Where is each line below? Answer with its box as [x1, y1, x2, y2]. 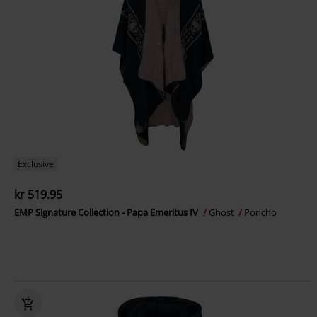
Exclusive [18, 158, 54, 170]
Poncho [244, 206, 277, 219]
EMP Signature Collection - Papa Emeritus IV [14, 206, 200, 219]
